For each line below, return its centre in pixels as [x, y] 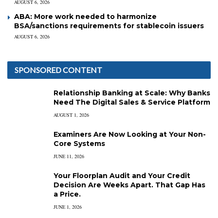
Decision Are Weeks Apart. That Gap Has [129, 185]
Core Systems [79, 144]
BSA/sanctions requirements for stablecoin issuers [109, 26]
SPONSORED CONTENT [58, 70]
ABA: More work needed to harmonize [85, 17]
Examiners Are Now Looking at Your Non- [130, 134]
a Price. [67, 194]
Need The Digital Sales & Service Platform [132, 102]
